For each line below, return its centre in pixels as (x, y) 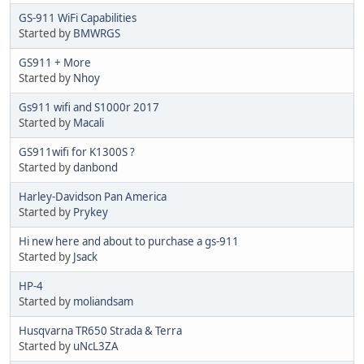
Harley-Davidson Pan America (93, 196)
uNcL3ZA (96, 346)
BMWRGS (97, 33)
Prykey (91, 212)
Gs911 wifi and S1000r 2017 (89, 107)
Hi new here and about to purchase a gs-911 (129, 241)
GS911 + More (55, 62)
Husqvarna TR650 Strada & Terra (100, 330)
